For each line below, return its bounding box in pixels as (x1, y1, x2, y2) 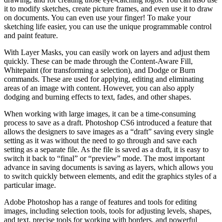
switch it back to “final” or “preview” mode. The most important (4, 154, 205, 163)
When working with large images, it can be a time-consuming (4, 109, 196, 118)
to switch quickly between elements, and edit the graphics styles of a (4, 171, 217, 180)
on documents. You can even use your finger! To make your (4, 13, 191, 22)
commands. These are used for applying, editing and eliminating (4, 74, 204, 83)
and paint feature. (4, 31, 58, 40)
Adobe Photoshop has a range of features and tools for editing (4, 197, 197, 206)
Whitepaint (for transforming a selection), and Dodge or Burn (4, 65, 195, 74)
